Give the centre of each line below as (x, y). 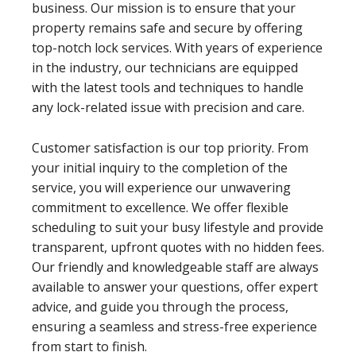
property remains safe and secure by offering (167, 27)
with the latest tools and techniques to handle (168, 87)
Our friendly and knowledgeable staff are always (175, 267)
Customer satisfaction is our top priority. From (170, 147)
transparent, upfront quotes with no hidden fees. (178, 247)
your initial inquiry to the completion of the (160, 167)
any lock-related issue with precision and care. (168, 107)
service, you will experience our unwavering (161, 187)
